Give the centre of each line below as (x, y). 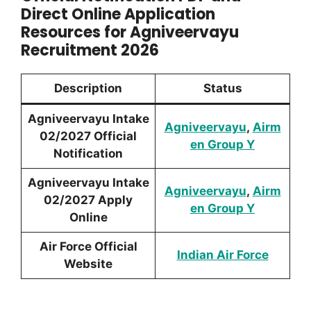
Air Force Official (88, 246)
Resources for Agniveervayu (130, 32)
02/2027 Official (88, 136)
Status (222, 88)
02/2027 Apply (88, 200)
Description (88, 88)
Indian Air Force (222, 254)
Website (88, 263)
